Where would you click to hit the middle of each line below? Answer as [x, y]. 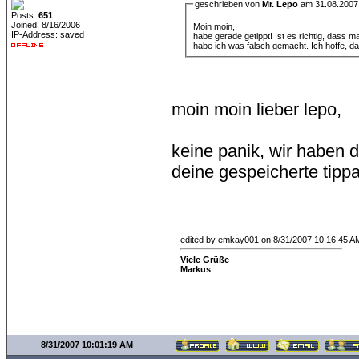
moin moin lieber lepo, [256, 109]
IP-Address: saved [48, 34]
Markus [196, 269]
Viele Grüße [205, 259]
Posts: [25, 15]
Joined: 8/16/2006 [46, 25]
